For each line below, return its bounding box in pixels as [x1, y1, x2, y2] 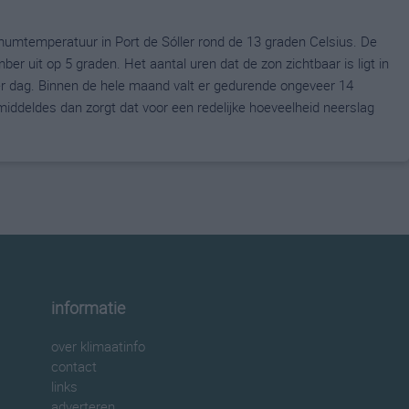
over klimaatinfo [51, 337, 145, 355]
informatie [51, 297, 125, 319]
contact [51, 357, 97, 375]
